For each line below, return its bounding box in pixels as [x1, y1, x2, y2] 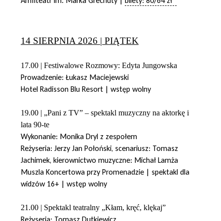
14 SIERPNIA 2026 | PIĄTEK [21, 35, 139, 46]
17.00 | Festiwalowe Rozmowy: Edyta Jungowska [21, 61, 177, 70]
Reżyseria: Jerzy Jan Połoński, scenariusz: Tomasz [21, 143, 178, 153]
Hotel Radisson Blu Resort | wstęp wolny [21, 84, 151, 94]
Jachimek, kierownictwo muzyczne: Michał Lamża [21, 155, 178, 165]
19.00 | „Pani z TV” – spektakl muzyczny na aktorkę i [21, 108, 189, 117]
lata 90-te [21, 120, 49, 129]
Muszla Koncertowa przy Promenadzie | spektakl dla [21, 167, 189, 177]
